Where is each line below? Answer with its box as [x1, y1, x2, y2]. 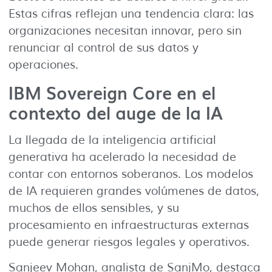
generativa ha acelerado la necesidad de [8, 150, 236, 165]
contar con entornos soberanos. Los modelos [8, 167, 253, 182]
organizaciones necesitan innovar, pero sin [8, 23, 242, 38]
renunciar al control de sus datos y [8, 40, 199, 55]
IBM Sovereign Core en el [8, 80, 216, 105]
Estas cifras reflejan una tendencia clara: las [8, 6, 254, 21]
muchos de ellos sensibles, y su [8, 201, 179, 216]
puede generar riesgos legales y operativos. [8, 235, 250, 250]
